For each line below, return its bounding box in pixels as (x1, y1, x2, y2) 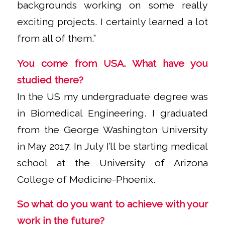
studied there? (17, 74, 83, 86)
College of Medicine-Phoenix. (17, 173, 155, 185)
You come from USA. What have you (17, 57, 208, 69)
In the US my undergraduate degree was (17, 90, 208, 102)
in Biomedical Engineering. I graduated (17, 107, 208, 119)
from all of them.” (17, 32, 96, 44)
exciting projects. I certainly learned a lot (17, 16, 208, 28)
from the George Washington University (17, 124, 208, 136)
